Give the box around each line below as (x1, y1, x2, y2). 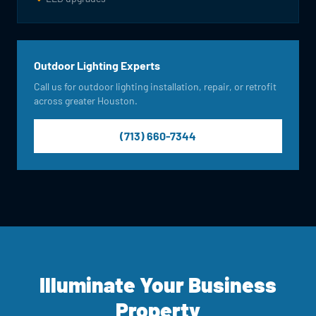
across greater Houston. (34, 95, 138, 107)
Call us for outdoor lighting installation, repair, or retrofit (34, 80, 276, 92)
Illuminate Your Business (39, 272, 276, 297)
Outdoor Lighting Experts (34, 59, 160, 72)
